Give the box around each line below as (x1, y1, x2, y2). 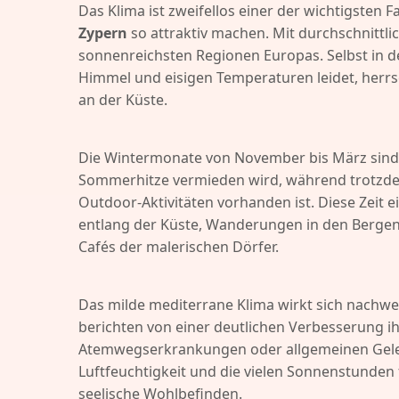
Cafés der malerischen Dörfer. (78, 237, 279, 256)
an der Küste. (78, 90, 167, 110)
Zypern (78, 23, 127, 43)
